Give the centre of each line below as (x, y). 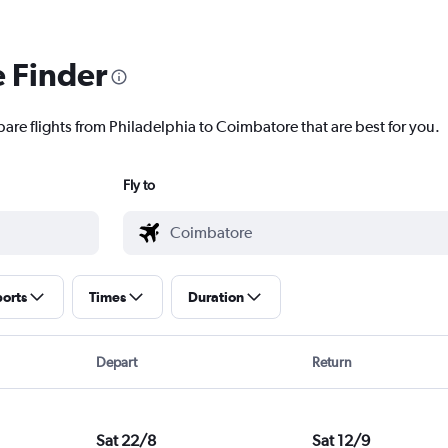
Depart (116, 362)
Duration (215, 297)
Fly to (138, 185)
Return (332, 362)
